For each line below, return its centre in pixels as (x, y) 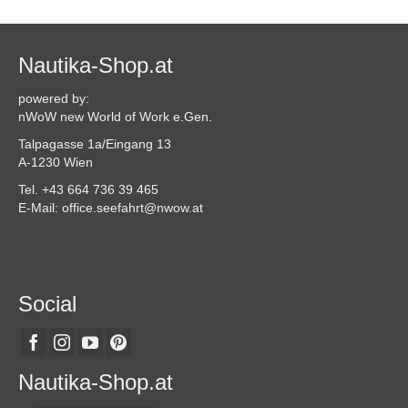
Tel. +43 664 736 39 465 (88, 189)
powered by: (54, 98)
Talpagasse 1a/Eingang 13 (95, 144)
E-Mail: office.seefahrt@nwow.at (111, 208)
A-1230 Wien (56, 162)
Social (47, 304)
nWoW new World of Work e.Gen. (115, 117)
